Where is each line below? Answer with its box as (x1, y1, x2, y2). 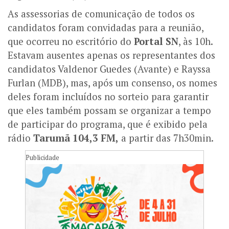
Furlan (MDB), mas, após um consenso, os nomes (8, 77, 217, 89)
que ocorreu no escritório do (8, 35, 134, 48)
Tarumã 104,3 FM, (33, 132, 119, 145)
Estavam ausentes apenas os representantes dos (8, 49, 215, 62)
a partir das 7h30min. (119, 132, 218, 145)
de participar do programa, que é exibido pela (8, 118, 208, 131)
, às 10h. (178, 35, 213, 48)
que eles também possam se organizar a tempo (8, 104, 211, 117)
